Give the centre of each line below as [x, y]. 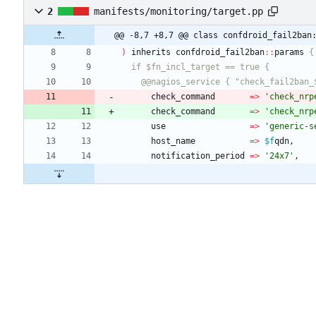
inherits [151, 53]
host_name [173, 141]
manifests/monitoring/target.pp [178, 12]
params [289, 53]
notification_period [198, 156]
